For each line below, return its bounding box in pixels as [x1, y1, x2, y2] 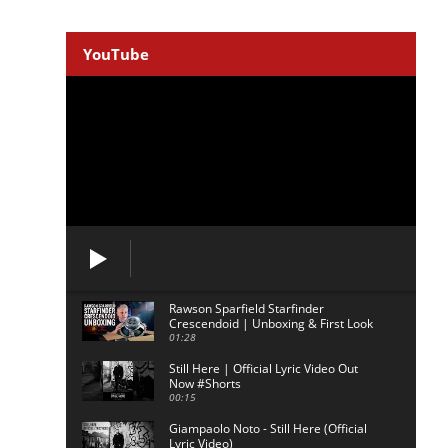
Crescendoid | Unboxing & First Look [168, 315, 373, 332]
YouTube [82, 44, 149, 64]
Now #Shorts [168, 375, 241, 392]
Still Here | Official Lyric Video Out [168, 360, 358, 377]
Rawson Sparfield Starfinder [168, 300, 324, 317]
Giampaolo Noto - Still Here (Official [168, 420, 367, 437]
